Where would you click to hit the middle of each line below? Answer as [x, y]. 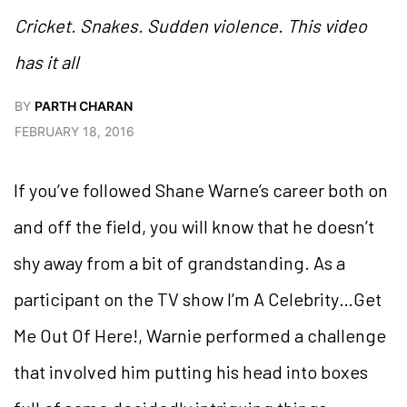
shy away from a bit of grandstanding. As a [179, 262]
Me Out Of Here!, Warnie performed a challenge [200, 335]
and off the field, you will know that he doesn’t [194, 226]
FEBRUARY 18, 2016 [74, 131]
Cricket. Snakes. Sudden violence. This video [191, 25]
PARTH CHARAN [84, 105]
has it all [47, 61]
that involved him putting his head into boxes [191, 371]
